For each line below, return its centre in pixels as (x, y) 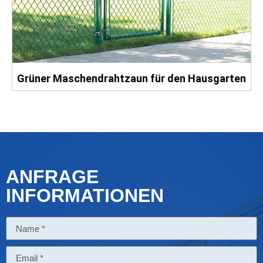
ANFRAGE (52, 177)
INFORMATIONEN (85, 196)
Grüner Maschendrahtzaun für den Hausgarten (131, 79)
